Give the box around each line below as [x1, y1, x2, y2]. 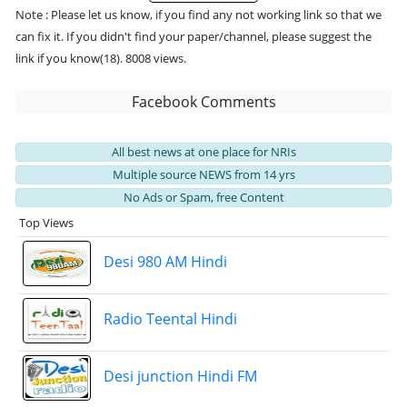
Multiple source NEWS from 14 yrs [112, 166, 295, 183]
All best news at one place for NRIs [111, 144, 296, 160]
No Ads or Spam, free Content [123, 189, 284, 205]
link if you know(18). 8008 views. [15, 50, 186, 66]
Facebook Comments [131, 92, 276, 112]
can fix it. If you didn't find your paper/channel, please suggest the [15, 28, 372, 45]
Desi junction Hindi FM [100, 366, 257, 387]
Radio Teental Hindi [100, 309, 237, 330]
